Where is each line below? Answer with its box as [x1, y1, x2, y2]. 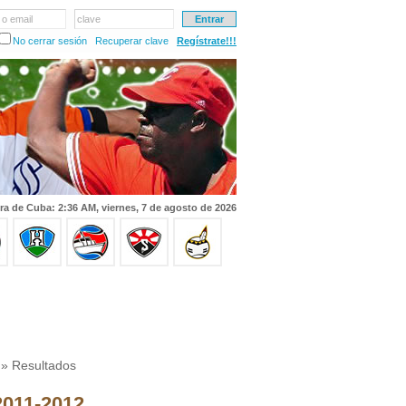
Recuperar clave [95, 35, 169, 46]
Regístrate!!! [177, 35, 237, 46]
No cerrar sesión [13, 35, 87, 46]
